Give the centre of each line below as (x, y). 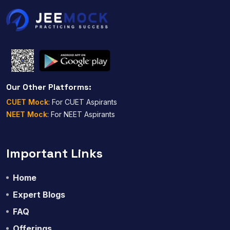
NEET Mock (27, 114)
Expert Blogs (39, 195)
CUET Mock (27, 102)
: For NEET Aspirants (81, 114)
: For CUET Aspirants (83, 102)
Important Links (54, 153)
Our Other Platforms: (49, 87)
